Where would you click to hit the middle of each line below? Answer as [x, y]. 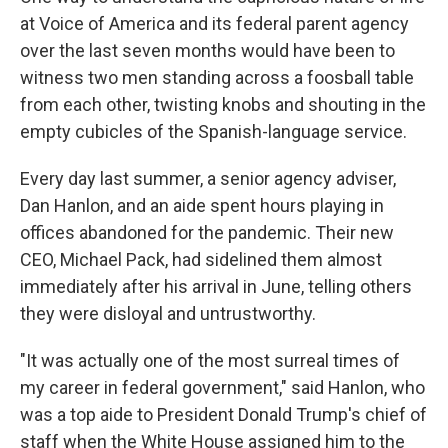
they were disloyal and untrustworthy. [168, 313]
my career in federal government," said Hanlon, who [222, 387]
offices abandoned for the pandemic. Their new [207, 232]
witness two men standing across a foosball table [217, 77]
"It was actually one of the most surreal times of [210, 360]
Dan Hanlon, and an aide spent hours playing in [202, 205]
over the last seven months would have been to [207, 50]
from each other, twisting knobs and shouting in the [223, 104]
